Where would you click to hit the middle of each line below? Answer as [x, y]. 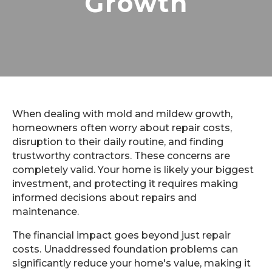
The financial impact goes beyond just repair [121, 235]
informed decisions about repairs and [104, 198]
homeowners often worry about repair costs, [122, 128]
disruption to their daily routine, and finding [118, 142]
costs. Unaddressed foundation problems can [125, 249]
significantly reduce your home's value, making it [131, 263]
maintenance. [46, 212]
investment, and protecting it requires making [125, 184]
